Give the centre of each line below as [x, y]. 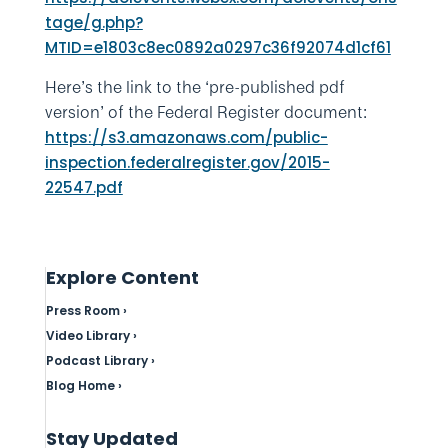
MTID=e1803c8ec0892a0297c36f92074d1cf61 [217, 47]
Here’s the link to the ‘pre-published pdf [194, 87]
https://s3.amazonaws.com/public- [186, 137]
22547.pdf [83, 187]
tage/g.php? [93, 22]
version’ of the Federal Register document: [205, 112]
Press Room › [86, 310]
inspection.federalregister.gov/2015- [187, 162]
